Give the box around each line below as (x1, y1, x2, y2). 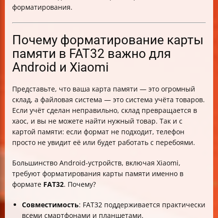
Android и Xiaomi (12, 60, 109, 74)
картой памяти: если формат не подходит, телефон (12, 127, 184, 136)
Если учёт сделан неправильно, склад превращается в (12, 106, 197, 115)
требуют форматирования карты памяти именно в (12, 169, 183, 178)
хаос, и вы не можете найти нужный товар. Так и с (12, 116, 182, 126)
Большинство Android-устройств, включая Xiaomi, (12, 158, 181, 167)
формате (12, 180, 43, 189)
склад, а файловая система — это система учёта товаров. (12, 95, 205, 104)
